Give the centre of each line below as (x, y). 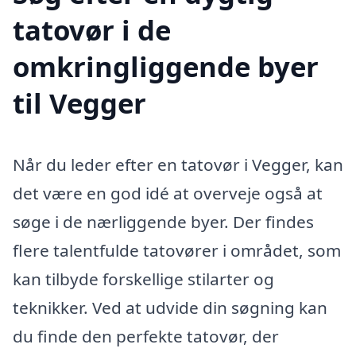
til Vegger (79, 103)
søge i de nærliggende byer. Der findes (163, 222)
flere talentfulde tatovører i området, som (177, 251)
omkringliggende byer (166, 66)
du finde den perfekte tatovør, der (146, 337)
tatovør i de (92, 29)
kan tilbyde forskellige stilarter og (143, 279)
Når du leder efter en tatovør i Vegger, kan (178, 165)
